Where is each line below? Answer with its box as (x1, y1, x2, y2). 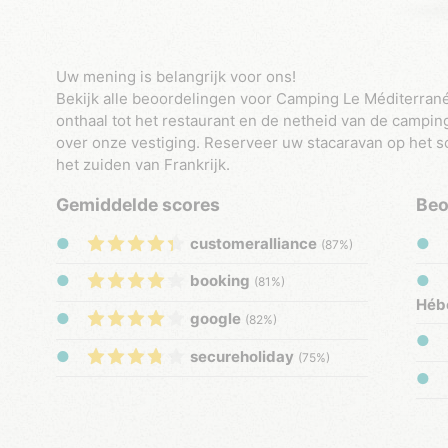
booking (190, 271, 250, 291)
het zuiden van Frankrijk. (56, 155, 230, 175)
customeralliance (190, 233, 317, 253)
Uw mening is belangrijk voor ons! (67, 67, 296, 87)
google (190, 309, 241, 329)
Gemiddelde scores (56, 194, 220, 216)
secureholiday (190, 347, 294, 366)
